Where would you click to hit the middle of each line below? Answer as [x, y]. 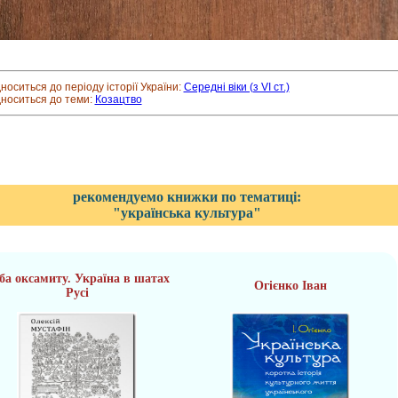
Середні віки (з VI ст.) [236, 87]
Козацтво [118, 99]
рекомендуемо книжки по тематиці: [187, 197]
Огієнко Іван [290, 286]
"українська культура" [187, 213]
